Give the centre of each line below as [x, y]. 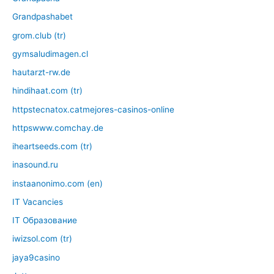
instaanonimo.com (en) [57, 183]
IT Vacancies [38, 202]
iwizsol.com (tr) [42, 239]
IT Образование [45, 220]
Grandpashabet [43, 17]
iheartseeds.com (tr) [52, 146]
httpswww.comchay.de [58, 128]
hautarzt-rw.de [41, 72]
